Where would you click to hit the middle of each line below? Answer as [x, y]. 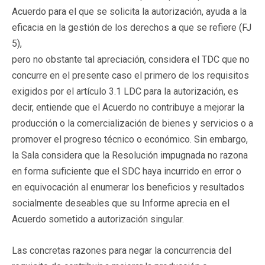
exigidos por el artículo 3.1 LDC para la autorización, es [125, 91]
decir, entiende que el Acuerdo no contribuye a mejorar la [128, 107]
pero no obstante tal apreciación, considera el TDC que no [131, 59]
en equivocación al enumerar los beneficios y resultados [128, 187]
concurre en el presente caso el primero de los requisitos [130, 75]
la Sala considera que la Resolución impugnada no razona [130, 155]
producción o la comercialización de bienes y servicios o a [132, 123]
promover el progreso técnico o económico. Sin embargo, [130, 139]
